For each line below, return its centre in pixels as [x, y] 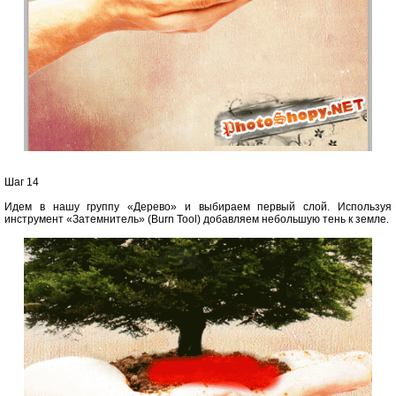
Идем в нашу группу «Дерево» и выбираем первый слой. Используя [198, 207]
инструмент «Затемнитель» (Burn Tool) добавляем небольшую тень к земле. [197, 220]
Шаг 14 [22, 183]
